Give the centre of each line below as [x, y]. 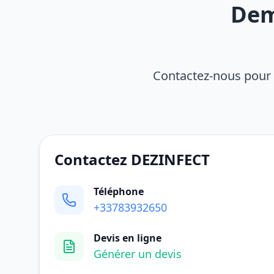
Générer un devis [138, 254]
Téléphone [119, 191]
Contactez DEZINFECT [132, 159]
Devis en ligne [128, 238]
